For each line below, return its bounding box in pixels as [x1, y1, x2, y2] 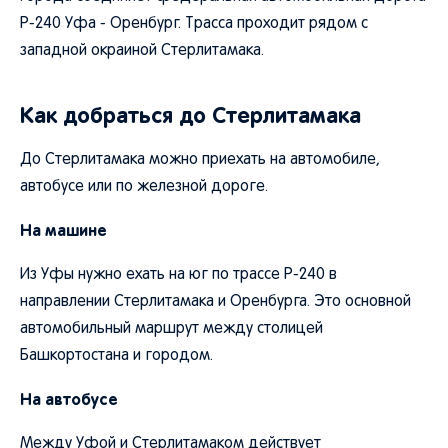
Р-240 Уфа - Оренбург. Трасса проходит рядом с [20, 17, 368, 31]
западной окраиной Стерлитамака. [20, 44, 264, 58]
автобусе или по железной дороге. [20, 180, 268, 194]
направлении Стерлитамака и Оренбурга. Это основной [20, 295, 411, 309]
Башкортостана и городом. [20, 349, 213, 363]
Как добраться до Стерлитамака [20, 103, 361, 128]
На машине [20, 221, 107, 239]
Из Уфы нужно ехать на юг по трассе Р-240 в [20, 268, 337, 282]
